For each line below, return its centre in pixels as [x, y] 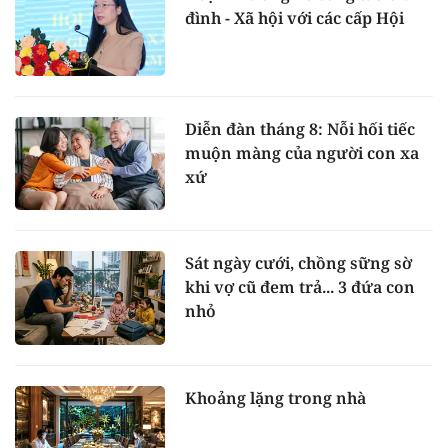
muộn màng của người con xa [302, 152]
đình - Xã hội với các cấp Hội [294, 17]
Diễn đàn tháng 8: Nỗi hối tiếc [300, 128]
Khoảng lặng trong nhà [275, 398]
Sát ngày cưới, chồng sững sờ [298, 263]
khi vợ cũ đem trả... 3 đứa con [300, 287]
